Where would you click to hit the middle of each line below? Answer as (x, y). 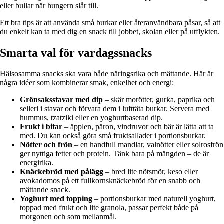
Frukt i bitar (41, 127)
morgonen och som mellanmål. (68, 217)
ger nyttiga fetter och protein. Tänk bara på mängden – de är (114, 154)
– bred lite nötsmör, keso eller (151, 172)
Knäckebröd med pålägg (62, 172)
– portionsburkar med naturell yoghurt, (154, 199)
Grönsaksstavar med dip (61, 100)
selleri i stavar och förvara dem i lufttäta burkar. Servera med (115, 109)
